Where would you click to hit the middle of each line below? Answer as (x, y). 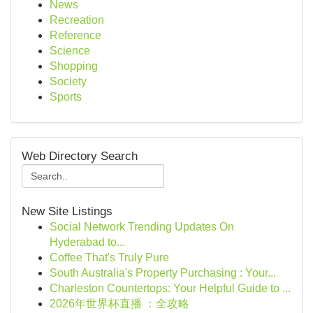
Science (70, 51)
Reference (75, 35)
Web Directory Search (80, 156)
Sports (66, 97)
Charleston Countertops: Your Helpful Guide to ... (170, 288)
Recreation (77, 20)
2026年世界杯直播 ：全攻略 (119, 304)
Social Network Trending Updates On (142, 227)
